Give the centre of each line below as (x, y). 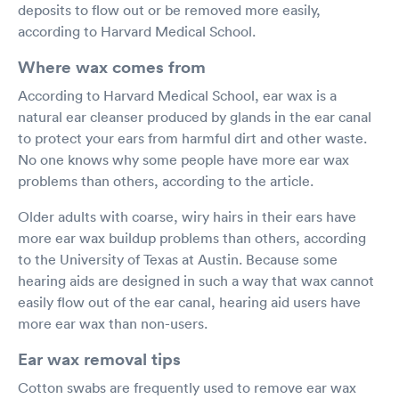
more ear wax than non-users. (113, 323)
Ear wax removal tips (99, 358)
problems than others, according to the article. (166, 180)
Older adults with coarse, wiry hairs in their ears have (187, 216)
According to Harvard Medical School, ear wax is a (177, 95)
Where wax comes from (112, 66)
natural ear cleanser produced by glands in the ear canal (195, 116)
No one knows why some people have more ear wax (183, 159)
